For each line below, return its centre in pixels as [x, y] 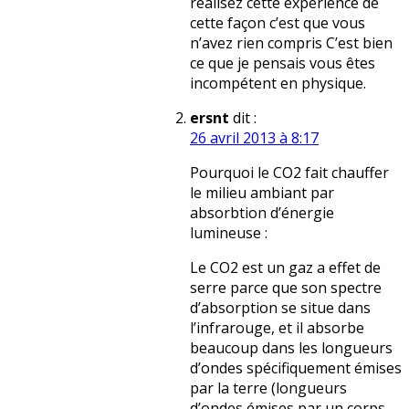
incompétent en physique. [278, 84]
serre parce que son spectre [286, 288]
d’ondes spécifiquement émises [296, 368]
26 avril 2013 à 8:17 [254, 138]
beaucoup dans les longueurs [291, 348]
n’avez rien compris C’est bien [291, 43]
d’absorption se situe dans [280, 308]
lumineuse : [229, 233]
